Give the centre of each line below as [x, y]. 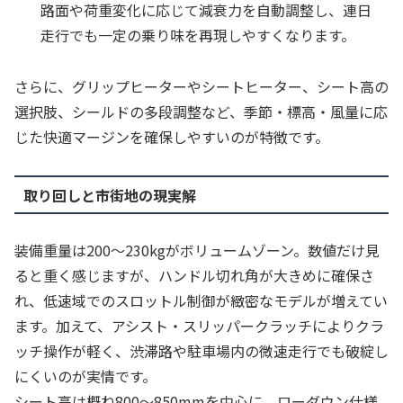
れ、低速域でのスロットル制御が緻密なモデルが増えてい [201, 301]
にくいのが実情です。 [85, 376]
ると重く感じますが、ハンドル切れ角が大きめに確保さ [194, 276]
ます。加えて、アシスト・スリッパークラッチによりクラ [199, 326]
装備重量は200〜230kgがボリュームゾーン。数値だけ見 [197, 251]
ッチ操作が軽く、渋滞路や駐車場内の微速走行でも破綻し [201, 351]
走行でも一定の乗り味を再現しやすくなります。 [198, 36]
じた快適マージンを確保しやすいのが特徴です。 [172, 137]
